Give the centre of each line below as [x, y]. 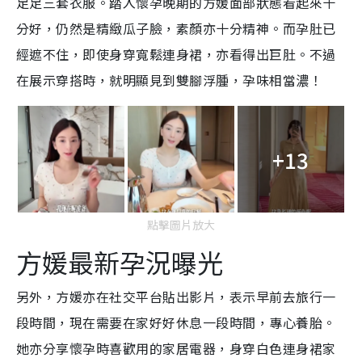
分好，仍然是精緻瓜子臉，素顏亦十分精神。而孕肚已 [176, 29]
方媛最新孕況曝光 [120, 262]
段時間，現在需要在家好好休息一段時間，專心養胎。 [176, 323]
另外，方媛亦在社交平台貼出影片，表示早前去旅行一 [176, 297]
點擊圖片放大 [181, 225]
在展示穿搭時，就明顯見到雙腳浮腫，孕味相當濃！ [170, 80]
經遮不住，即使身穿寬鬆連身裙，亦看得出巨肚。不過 [176, 55]
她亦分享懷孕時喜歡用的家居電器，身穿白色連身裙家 [176, 349]
